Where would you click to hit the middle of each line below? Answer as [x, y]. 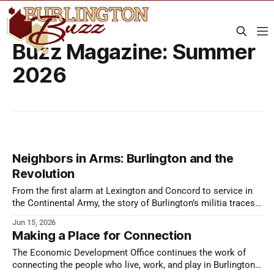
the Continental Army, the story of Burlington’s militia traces [134, 204]
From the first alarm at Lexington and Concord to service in [132, 191]
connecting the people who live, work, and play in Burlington [134, 265]
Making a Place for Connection [102, 236]
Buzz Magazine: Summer [134, 51]
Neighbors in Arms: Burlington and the [123, 159]
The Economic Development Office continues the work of [129, 253]
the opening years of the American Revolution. [106, 216]
